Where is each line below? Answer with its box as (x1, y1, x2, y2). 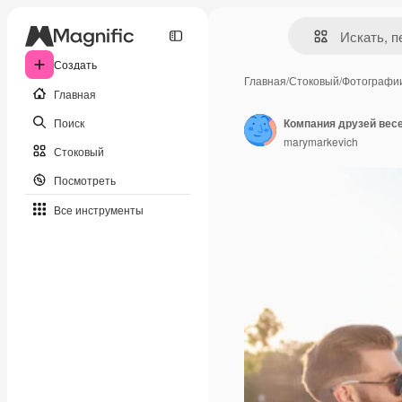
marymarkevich (284, 133, 358, 149)
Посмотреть (54, 171, 116, 188)
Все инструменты (54, 201, 144, 217)
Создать (54, 57, 97, 72)
